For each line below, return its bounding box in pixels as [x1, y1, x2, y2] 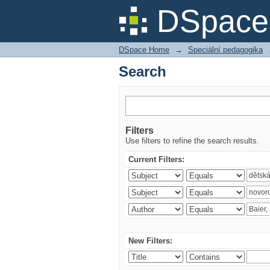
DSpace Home [119, 45, 169, 54]
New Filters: [128, 236, 172, 245]
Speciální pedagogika [188, 45, 263, 54]
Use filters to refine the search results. [125, 136, 259, 145]
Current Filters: [128, 155, 184, 164]
